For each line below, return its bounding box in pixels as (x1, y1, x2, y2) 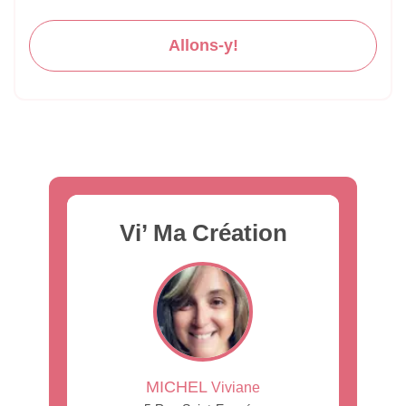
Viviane (208, 379, 260, 395)
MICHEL (146, 377, 208, 396)
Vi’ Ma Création (119, 218, 287, 246)
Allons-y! (168, 35, 238, 54)
